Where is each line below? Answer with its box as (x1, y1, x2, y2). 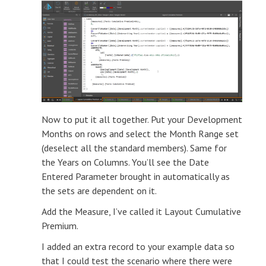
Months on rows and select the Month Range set (42, 127, 239, 140)
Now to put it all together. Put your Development (42, 113, 242, 125)
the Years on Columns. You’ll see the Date (42, 156, 209, 168)
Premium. (42, 219, 78, 232)
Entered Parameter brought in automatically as (42, 170, 230, 182)
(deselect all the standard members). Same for (42, 141, 227, 154)
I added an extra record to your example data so (42, 240, 235, 252)
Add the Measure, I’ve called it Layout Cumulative (42, 205, 241, 217)
